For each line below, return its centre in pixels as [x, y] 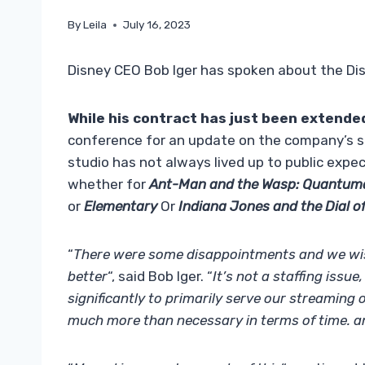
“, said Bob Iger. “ [160, 277]
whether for [108, 185]
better [88, 277]
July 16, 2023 [157, 25]
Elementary [121, 207]
